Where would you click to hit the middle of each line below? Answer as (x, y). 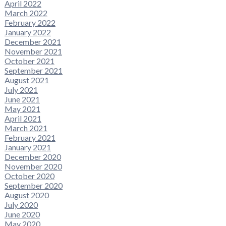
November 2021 (33, 51)
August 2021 (26, 80)
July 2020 (21, 205)
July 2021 (21, 90)
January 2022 (27, 32)
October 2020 (29, 176)
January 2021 (27, 147)
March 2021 (26, 128)
